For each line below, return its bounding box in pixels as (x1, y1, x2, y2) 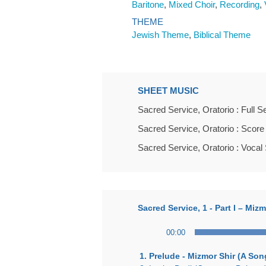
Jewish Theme (132, 30, 189, 40)
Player (137, 233, 161, 243)
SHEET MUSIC (138, 85, 199, 96)
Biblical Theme (194, 30, 251, 40)
